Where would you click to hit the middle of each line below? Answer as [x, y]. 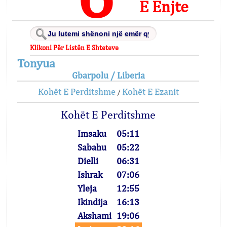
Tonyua [36, 63]
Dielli [88, 161]
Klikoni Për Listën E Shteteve [74, 48]
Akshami [94, 216]
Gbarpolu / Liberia [108, 75]
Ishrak [90, 175]
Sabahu [92, 147]
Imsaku [92, 134]
